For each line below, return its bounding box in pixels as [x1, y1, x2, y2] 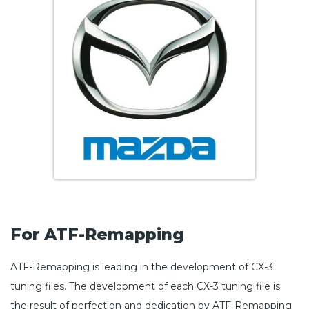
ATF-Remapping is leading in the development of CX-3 [10, 260, 273, 273]
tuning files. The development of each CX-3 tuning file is [10, 279, 280, 292]
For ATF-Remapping [10, 224, 184, 245]
